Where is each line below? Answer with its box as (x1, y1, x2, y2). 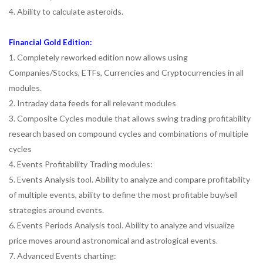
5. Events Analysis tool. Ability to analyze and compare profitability (9, 174, 250, 184)
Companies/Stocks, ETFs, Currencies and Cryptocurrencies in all (9, 68, 244, 77)
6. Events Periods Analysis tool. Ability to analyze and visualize (9, 220, 235, 230)
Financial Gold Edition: (9, 38, 92, 47)
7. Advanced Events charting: (9, 251, 116, 261)
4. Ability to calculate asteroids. (9, 6, 123, 16)
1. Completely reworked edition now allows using (9, 52, 188, 62)
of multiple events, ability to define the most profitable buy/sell (9, 190, 238, 200)
